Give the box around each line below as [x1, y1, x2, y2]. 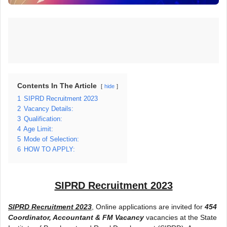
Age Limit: [23, 125, 53, 133]
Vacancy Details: [24, 105, 73, 112]
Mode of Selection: [24, 135, 79, 143]
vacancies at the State [144, 213, 217, 221]
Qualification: [24, 115, 62, 123]
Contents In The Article [17, 81, 97, 90]
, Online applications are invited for [92, 202, 205, 211]
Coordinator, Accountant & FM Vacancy [8, 213, 144, 221]
